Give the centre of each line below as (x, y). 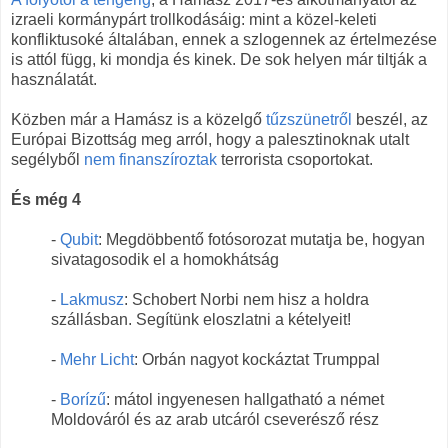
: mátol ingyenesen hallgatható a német (245, 399)
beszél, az (390, 119)
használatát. (54, 79)
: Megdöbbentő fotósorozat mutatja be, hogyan (261, 239)
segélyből (47, 159)
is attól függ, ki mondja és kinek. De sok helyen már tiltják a (219, 59)
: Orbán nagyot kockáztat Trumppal (257, 359)
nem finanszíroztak (150, 159)
